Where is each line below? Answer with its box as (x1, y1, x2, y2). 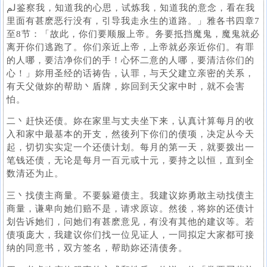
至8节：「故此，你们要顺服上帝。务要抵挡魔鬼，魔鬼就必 (6, 29, 260, 39)
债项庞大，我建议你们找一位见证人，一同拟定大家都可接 (6, 230, 254, 240)
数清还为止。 (6, 169, 64, 179)
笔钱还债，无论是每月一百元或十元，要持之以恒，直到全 (6, 156, 254, 166)
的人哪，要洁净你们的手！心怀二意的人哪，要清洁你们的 (6, 55, 254, 65)
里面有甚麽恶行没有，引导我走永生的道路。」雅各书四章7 (6, 15, 260, 26)
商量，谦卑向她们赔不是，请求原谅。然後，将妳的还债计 (6, 204, 254, 214)
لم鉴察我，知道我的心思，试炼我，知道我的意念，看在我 (6, 2, 17, 13)
